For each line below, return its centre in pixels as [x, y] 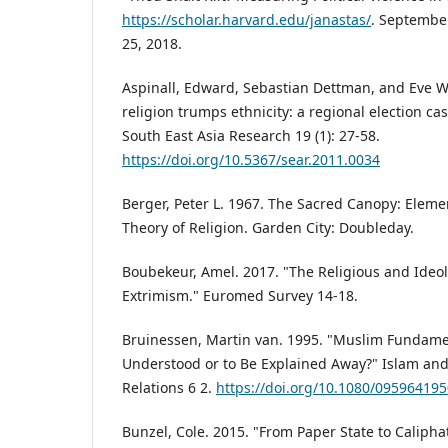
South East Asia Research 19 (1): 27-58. [251, 135]
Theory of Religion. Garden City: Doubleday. [268, 227]
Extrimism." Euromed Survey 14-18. [240, 295]
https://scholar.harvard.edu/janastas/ [246, 19]
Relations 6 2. [169, 387]
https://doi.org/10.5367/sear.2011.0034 [251, 159]
